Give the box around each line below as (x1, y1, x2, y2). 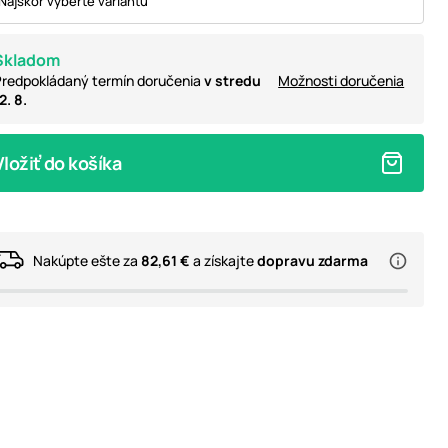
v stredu (203, 71, 261, 90)
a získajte (189, 250, 257, 270)
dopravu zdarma (256, 250, 368, 270)
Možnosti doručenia (278, 71, 405, 90)
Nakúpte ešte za (32, 250, 141, 270)
